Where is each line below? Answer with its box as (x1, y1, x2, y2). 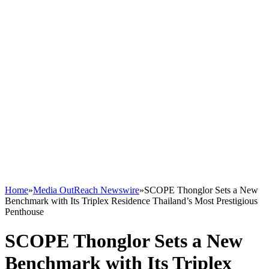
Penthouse (5, 207, 44, 217)
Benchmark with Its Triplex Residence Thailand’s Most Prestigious (5, 196, 258, 206)
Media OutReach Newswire (33, 185, 139, 195)
